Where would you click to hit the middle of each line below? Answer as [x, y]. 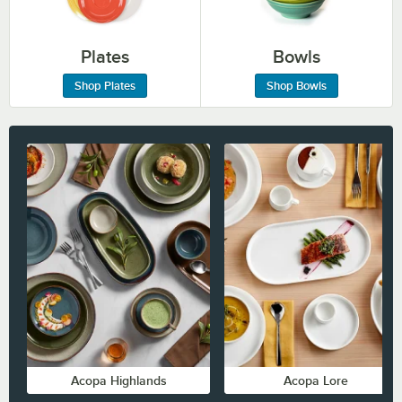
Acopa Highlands [118, 381]
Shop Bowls [297, 85]
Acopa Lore [316, 381]
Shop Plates [105, 85]
